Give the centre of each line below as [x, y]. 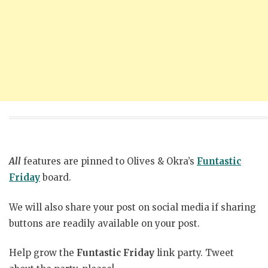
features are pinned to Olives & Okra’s [108, 162]
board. [57, 178]
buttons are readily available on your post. [104, 223]
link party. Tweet [194, 253]
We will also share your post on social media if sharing [133, 207]
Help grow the [42, 253]
